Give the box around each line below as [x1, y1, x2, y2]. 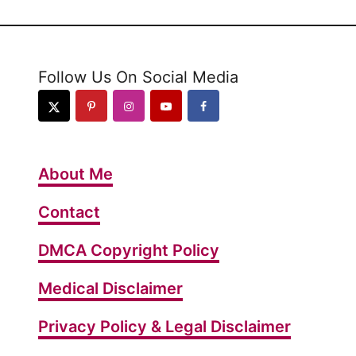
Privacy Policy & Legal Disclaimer [38, 317, 291, 337]
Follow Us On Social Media [38, 68, 238, 87]
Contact [38, 203, 100, 222]
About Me [38, 164, 113, 184]
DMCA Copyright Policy [38, 241, 219, 261]
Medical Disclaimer [38, 279, 183, 299]
